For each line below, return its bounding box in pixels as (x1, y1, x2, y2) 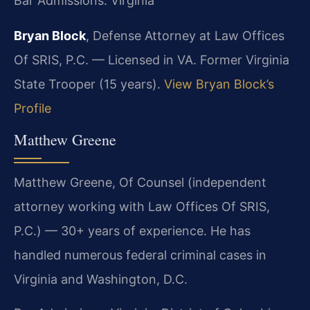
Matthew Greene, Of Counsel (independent (14, 174, 266, 190)
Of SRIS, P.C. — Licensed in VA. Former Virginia (14, 53, 289, 68)
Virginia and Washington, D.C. (14, 271, 188, 286)
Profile (14, 101, 51, 116)
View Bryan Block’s (164, 77, 274, 92)
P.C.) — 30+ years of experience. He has (14, 223, 250, 238)
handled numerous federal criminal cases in (14, 247, 266, 262)
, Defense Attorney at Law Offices (86, 28, 284, 44)
